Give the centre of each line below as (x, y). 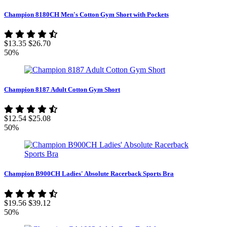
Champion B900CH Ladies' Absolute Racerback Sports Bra (89, 174)
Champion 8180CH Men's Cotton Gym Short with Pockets (86, 14)
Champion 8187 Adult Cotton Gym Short (62, 90)
